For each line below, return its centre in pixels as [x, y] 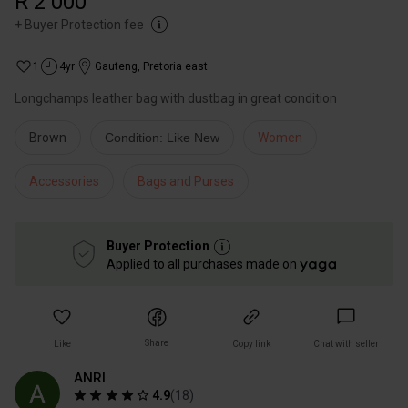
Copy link [251, 344]
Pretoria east [175, 66]
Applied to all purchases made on [203, 264]
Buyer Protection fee [84, 25]
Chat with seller [346, 344]
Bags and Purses [186, 181]
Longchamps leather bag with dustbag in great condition [176, 98]
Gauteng [116, 66]
